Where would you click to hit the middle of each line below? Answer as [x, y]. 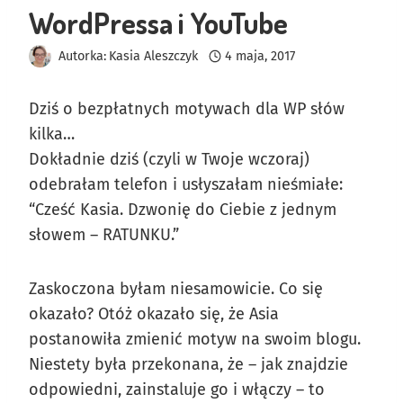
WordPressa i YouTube [158, 22]
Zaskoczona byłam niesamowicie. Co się [176, 288]
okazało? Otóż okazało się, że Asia [154, 313]
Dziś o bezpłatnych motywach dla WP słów [187, 108]
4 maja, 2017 [260, 56]
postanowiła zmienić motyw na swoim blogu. [195, 339]
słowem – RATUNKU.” [104, 234]
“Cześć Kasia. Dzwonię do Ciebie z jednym [183, 209]
